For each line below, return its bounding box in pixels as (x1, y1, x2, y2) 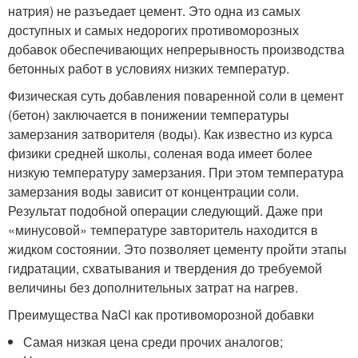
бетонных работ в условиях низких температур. (8, 58, 289, 78)
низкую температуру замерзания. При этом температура (8, 162, 344, 181)
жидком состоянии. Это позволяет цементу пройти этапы (8, 239, 347, 258)
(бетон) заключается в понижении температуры (8, 105, 289, 124)
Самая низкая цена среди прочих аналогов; (23, 332, 284, 351)
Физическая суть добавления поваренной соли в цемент (8, 86, 344, 105)
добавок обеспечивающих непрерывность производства (8, 39, 344, 58)
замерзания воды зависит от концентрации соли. (8, 181, 299, 201)
